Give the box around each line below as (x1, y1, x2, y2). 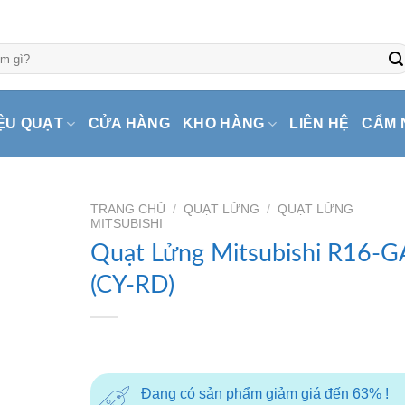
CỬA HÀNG (88, 116, 171, 131)
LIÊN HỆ (289, 116, 350, 131)
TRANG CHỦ (89, 202, 165, 216)
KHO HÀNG (183, 116, 265, 131)
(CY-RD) (89, 272, 174, 297)
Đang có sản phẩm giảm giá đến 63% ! (140, 385, 389, 401)
